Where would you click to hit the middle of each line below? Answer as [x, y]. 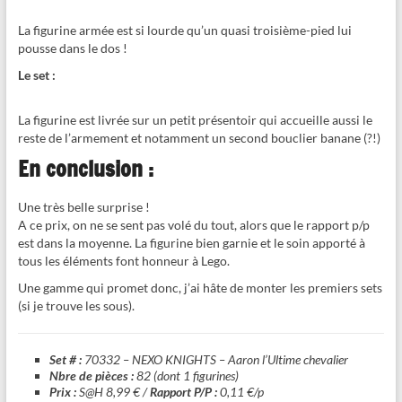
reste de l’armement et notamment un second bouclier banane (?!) [199, 137]
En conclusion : [85, 168]
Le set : [36, 74]
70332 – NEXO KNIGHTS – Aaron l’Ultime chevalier [214, 359]
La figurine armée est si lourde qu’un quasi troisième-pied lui [184, 30]
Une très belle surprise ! [83, 206]
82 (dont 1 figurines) [187, 375]
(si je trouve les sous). [76, 305]
